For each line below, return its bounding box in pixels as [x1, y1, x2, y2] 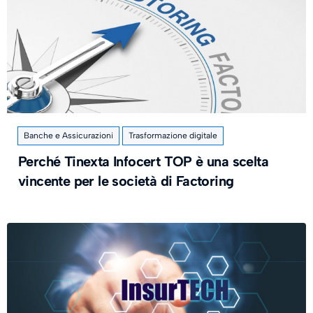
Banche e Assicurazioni [24, 131, 113, 140]
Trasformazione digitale [129, 131, 217, 140]
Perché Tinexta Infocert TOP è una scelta [18, 153, 268, 170]
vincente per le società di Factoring [18, 173, 234, 189]
